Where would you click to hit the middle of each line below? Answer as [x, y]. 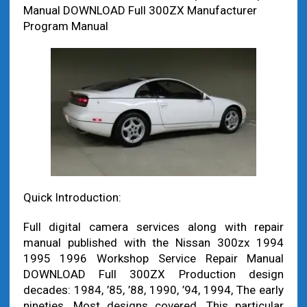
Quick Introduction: [72, 197]
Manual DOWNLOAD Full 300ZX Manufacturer [140, 10]
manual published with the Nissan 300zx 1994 [153, 243]
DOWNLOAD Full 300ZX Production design [153, 274]
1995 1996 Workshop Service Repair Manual [153, 258]
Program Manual [65, 26]
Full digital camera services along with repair [153, 227]
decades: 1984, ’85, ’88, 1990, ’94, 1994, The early [153, 290]
